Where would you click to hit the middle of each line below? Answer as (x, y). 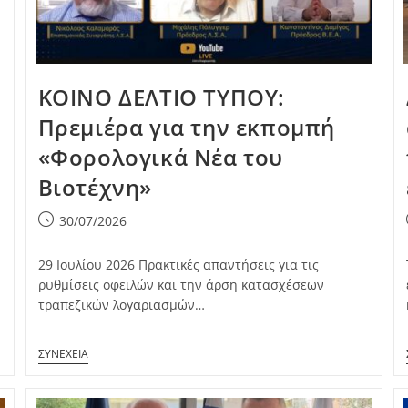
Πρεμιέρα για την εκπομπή (187, 127)
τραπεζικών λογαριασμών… (121, 304)
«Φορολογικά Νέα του (161, 157)
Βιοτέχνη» (95, 187)
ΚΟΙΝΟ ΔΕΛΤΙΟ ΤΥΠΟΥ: (162, 97)
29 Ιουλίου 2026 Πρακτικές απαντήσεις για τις (178, 264)
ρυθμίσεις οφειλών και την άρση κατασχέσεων (181, 284)
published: (70, 239)
